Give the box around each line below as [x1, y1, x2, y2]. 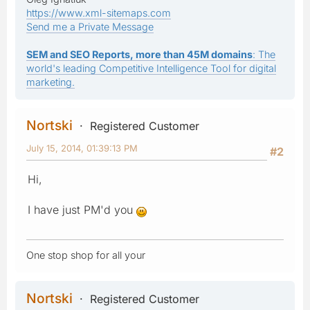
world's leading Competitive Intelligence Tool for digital [26, 62, 276, 74]
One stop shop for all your [26, 248, 145, 261]
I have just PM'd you [28, 202, 136, 217]
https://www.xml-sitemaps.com [26, 6, 171, 19]
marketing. [26, 75, 75, 88]
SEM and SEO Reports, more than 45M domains [26, 48, 253, 60]
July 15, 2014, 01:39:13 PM [26, 142, 138, 154]
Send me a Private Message [26, 20, 154, 33]
